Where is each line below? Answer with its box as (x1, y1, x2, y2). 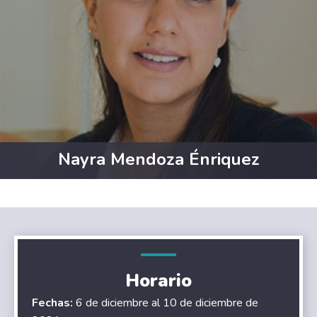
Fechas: (32, 294, 74, 311)
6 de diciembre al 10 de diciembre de (73, 294, 259, 311)
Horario (125, 268, 192, 293)
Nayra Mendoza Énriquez (57, 147, 260, 171)
